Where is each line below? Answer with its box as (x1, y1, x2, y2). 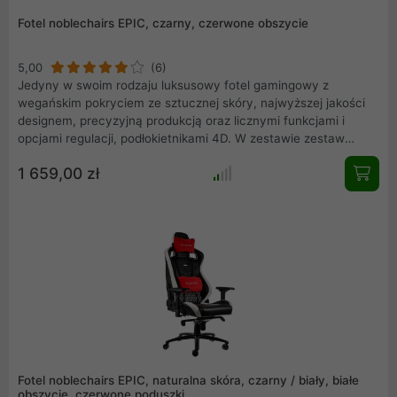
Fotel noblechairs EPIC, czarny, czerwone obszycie (18, 15, 308, 30)
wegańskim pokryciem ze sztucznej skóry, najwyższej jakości (18, 95, 365, 110)
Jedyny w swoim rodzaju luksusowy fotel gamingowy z (18, 77, 329, 92)
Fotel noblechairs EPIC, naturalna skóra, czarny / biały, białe (18, 372, 359, 387)
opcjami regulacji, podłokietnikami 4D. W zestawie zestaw (18, 130, 345, 145)
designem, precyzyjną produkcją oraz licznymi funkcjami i (18, 113, 345, 128)
